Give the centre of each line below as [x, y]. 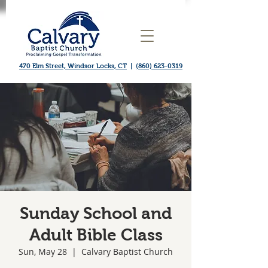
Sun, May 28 [43, 252]
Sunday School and [96, 213]
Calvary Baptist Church [127, 252]
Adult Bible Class [96, 235]
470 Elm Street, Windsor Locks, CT [73, 66]
